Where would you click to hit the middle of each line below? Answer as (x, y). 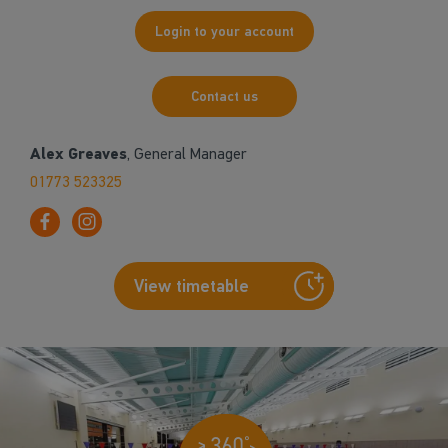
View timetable (191, 286)
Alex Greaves (78, 154)
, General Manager (187, 153)
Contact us (224, 96)
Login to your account (224, 31)
